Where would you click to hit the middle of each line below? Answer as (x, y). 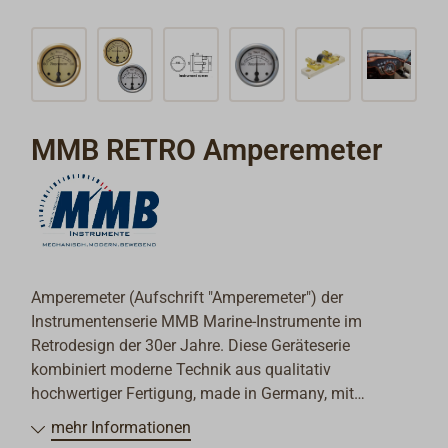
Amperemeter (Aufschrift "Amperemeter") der (187, 297)
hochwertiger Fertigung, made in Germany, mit (193, 393)
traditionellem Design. (108, 417)
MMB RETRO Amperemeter (207, 150)
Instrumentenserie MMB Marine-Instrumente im (197, 321)
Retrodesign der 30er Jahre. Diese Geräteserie (191, 345)
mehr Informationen (121, 427)
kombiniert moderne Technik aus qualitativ (181, 369)
